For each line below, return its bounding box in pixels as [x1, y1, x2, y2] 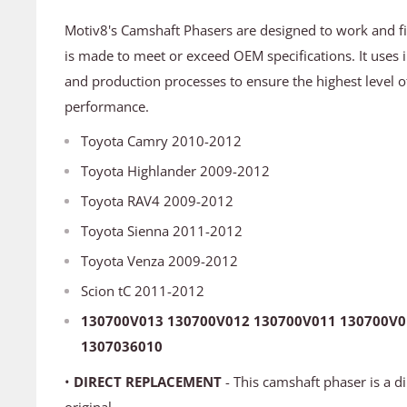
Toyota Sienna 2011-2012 [81, 222, 243, 241]
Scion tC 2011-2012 [81, 282, 204, 301]
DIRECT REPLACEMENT [74, 372, 225, 391]
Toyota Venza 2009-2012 [81, 252, 238, 271]
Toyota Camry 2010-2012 [81, 132, 242, 151]
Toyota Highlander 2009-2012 [81, 162, 270, 181]
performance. [65, 96, 149, 115]
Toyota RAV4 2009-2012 [81, 192, 233, 211]
